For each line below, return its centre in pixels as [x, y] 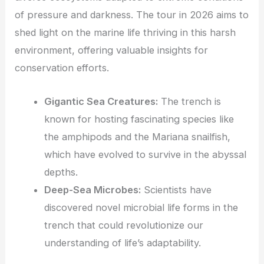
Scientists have [176, 189]
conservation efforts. [62, 68]
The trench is [189, 101]
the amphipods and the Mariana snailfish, [137, 136]
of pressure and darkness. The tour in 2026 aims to [132, 15]
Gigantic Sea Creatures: [101, 101]
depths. [61, 172]
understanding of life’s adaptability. [122, 242]
